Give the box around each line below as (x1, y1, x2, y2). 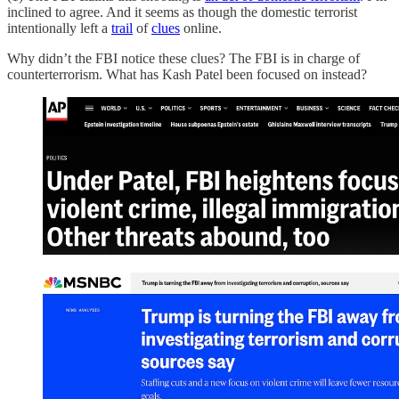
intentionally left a (7, 20, 111, 36)
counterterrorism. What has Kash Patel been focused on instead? (7, 66, 367, 82)
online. (180, 20, 222, 36)
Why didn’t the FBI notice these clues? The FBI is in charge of (7, 50, 360, 66)
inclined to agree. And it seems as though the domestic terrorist (7, 4, 357, 20)
